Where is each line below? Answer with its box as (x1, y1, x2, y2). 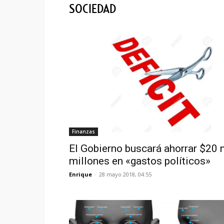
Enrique (69, 170, 92, 178)
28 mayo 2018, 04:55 (99, 170, 151, 178)
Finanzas (72, 128, 95, 135)
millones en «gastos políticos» (69, 155, 210, 167)
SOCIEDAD (69, 3, 116, 15)
